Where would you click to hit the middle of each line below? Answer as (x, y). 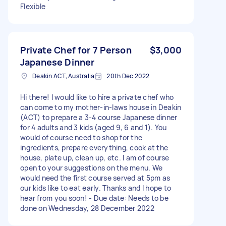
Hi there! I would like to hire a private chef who (97, 97)
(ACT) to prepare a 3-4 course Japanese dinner (99, 117)
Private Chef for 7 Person (76, 50)
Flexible (33, 6)
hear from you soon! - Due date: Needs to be (94, 198)
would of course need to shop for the (81, 137)
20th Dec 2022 (128, 76)
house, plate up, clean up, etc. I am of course (95, 157)
